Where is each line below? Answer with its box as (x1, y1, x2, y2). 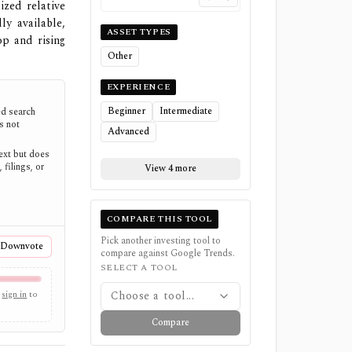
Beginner (107, 104, 145, 119)
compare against (100, 246, 170, 261)
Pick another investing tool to (100, 233, 221, 248)
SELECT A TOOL (100, 261, 178, 274)
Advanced (107, 124, 149, 139)
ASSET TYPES (106, 25, 171, 38)
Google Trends (170, 246, 233, 261)
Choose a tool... (110, 288, 195, 304)
